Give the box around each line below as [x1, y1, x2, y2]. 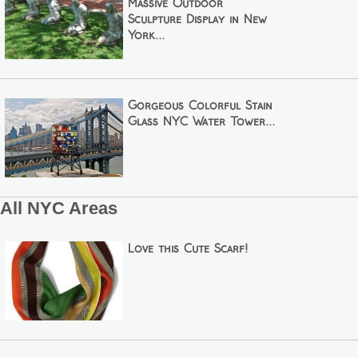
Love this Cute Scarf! [127, 244, 248, 256]
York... [127, 30, 165, 42]
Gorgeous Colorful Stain [127, 101, 272, 113]
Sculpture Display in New [127, 14, 267, 26]
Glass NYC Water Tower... [127, 117, 275, 129]
